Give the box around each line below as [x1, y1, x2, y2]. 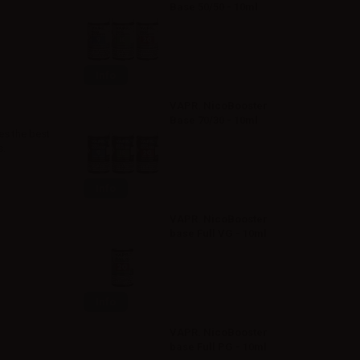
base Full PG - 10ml [170, 341, 268, 353]
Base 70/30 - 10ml [170, 114, 259, 126]
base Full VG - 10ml [170, 227, 268, 239]
